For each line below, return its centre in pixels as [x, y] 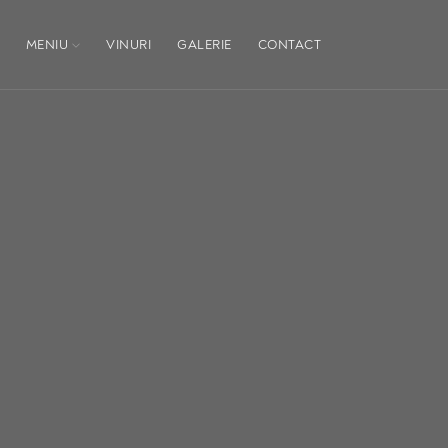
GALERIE [204, 44]
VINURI [128, 44]
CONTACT [289, 44]
